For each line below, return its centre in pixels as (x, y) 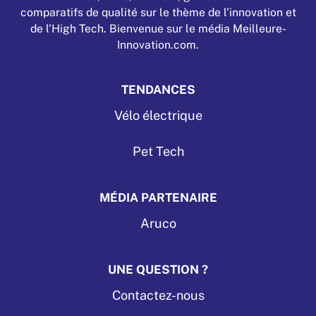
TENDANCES (158, 89)
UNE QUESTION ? (158, 269)
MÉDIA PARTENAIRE (158, 197)
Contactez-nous (158, 295)
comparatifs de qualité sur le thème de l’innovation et (158, 12)
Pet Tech (158, 151)
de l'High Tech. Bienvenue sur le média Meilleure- (158, 28)
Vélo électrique (158, 115)
